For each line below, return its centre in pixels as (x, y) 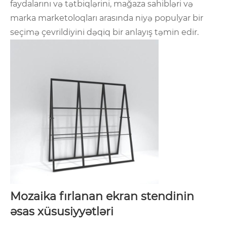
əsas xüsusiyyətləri (62, 212)
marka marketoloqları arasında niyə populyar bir (107, 18)
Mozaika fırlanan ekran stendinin (102, 197)
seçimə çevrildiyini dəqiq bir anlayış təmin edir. (104, 32)
